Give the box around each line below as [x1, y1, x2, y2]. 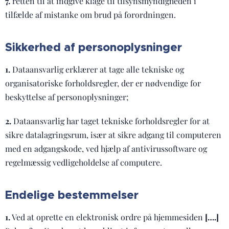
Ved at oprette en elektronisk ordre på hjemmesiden [10, 212, 205, 222]
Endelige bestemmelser [5, 188, 139, 202]
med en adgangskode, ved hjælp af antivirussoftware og [5, 143, 207, 154]
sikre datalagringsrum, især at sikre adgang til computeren [5, 129, 221, 140]
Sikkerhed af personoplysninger [5, 40, 182, 55]
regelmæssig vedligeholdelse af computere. [5, 157, 162, 168]
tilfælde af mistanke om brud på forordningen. [5, 9, 176, 20]
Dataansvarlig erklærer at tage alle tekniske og [10, 64, 184, 75]
